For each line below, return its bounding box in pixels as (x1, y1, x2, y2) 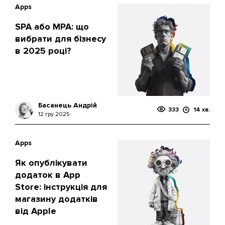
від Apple (15, 205, 56, 216)
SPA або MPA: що (15, 21, 89, 32)
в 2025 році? (15, 45, 71, 56)
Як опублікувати (15, 157, 87, 168)
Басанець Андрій (38, 101, 97, 109)
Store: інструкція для (15, 181, 107, 192)
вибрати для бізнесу (15, 33, 106, 44)
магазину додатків (15, 193, 98, 204)
